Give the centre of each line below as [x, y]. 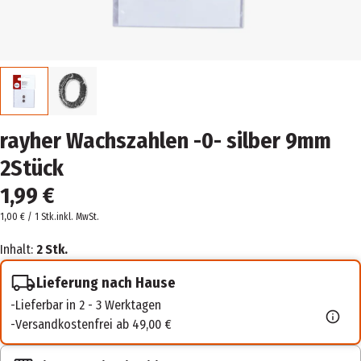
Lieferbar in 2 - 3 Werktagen [88, 305]
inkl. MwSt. [78, 217]
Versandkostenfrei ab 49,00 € [93, 325]
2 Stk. [52, 250]
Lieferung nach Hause [106, 282]
